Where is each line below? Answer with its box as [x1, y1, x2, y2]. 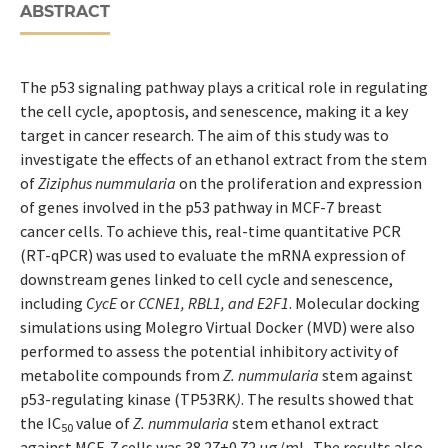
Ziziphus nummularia [37, 172, 176, 193]
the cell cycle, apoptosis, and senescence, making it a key [19, 100, 408, 121]
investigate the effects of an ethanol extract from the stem [19, 148, 427, 169]
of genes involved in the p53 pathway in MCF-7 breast [19, 196, 382, 217]
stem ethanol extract [228, 412, 379, 433]
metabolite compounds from [19, 364, 223, 385]
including [19, 292, 86, 313]
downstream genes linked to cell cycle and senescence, [19, 268, 393, 289]
